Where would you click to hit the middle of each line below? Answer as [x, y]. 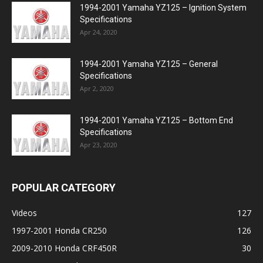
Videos [24, 213]
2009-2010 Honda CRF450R [64, 248]
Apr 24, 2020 [99, 32]
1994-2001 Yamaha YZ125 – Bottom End [156, 120]
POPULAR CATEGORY [64, 188]
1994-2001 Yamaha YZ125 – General [149, 64]
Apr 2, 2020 [97, 88]
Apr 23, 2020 [99, 145]
